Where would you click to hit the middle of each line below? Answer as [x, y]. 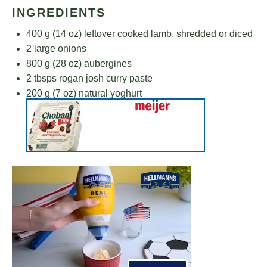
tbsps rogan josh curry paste [92, 78]
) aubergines [105, 63]
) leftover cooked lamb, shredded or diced [166, 34]
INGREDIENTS [59, 12]
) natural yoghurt [108, 93]
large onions [59, 49]
